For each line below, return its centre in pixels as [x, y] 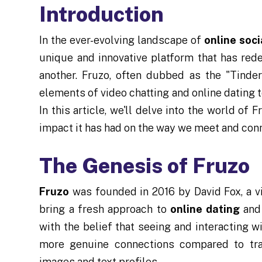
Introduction [102, 14]
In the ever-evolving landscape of [122, 40]
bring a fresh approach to [105, 209]
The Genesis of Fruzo [145, 166]
